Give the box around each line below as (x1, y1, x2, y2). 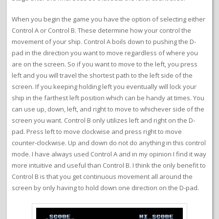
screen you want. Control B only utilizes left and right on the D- (12, 116, 195, 125)
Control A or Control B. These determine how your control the (12, 26, 191, 35)
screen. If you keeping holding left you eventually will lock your (12, 82, 197, 91)
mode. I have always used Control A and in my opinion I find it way (12, 150, 206, 159)
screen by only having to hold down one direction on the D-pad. (12, 183, 199, 193)
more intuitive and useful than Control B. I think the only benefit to (12, 161, 206, 170)
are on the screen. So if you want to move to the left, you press (12, 60, 197, 69)
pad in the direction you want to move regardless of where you (12, 48, 198, 58)
